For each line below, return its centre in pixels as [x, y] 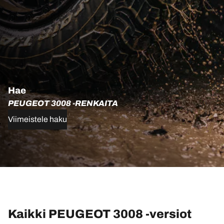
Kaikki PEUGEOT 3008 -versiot [100, 214]
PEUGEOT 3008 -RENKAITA [63, 103]
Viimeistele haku [37, 119]
